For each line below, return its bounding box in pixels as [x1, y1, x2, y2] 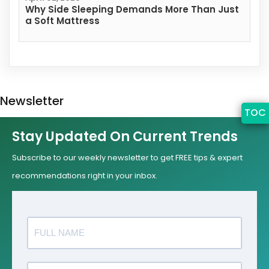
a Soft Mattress [25, 14, 100, 28]
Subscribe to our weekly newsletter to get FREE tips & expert [12, 152, 243, 164]
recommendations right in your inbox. [12, 170, 157, 182]
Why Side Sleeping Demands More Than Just [25, 3, 239, 16]
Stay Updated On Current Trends [12, 127, 238, 147]
